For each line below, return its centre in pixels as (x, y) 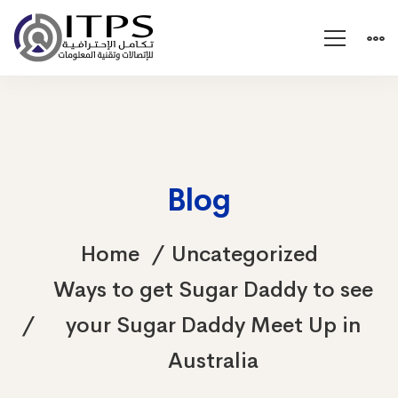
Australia (213, 361)
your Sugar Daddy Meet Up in (213, 325)
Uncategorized (244, 254)
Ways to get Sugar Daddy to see (213, 290)
